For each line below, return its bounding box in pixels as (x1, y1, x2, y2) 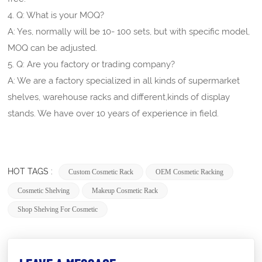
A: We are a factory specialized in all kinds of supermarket (8, 75, 240, 87)
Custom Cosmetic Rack (68, 168, 134, 177)
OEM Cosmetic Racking (156, 168, 224, 177)
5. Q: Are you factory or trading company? (8, 59, 175, 70)
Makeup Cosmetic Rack (92, 187, 158, 195)
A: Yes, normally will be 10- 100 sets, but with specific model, (8, 26, 250, 37)
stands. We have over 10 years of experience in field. (8, 108, 219, 119)
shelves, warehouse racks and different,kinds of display (8, 92, 230, 103)
